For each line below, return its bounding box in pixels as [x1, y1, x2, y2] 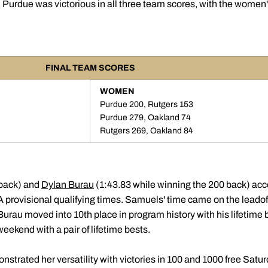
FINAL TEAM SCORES [45, 63, 135, 72]
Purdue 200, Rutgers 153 [100, 100, 193, 109]
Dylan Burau [41, 179, 94, 190]
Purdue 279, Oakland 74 [100, 113, 191, 122]
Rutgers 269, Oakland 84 [100, 126, 193, 135]
